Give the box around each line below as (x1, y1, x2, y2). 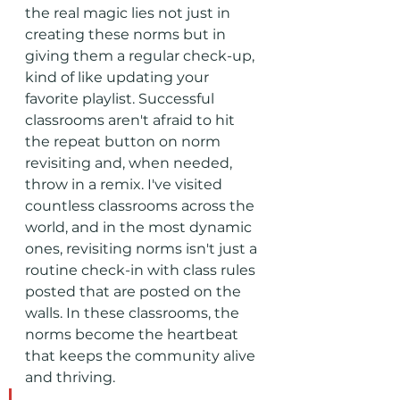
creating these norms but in (25, 26, 229, 43)
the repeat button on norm (25, 133, 224, 150)
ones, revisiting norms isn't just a (25, 240, 261, 257)
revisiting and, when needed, (25, 154, 236, 171)
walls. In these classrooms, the (25, 304, 243, 321)
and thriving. (25, 369, 115, 386)
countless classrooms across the (25, 197, 258, 214)
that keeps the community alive (25, 347, 259, 364)
